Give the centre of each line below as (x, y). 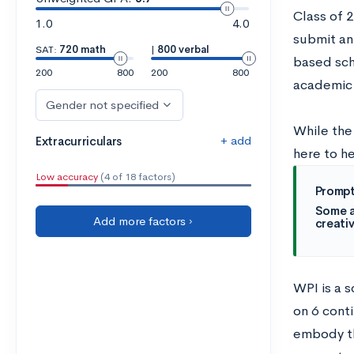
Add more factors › (143, 221)
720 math (83, 49)
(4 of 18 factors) (137, 177)
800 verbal (183, 49)
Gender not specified (102, 105)
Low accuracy (67, 177)
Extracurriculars (79, 141)
